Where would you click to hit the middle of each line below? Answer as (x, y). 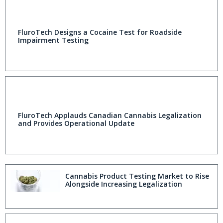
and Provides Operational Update (76, 123)
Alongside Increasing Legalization (124, 184)
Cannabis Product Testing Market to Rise (137, 176)
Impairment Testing (53, 40)
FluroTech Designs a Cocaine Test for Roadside (100, 32)
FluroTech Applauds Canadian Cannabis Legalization (110, 115)
